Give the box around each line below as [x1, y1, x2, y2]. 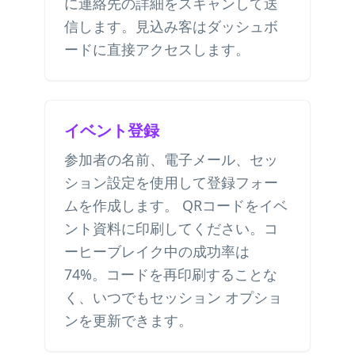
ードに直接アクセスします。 [64, 40, 250, 59]
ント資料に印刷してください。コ [64, 219, 278, 238]
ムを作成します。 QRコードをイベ [64, 196, 288, 215]
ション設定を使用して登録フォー [64, 173, 278, 192]
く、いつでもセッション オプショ [64, 288, 282, 307]
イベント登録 [64, 120, 159, 141]
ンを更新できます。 [64, 311, 193, 330]
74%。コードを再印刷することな [64, 265, 277, 284]
